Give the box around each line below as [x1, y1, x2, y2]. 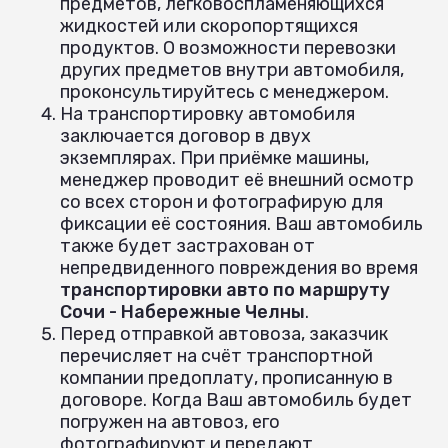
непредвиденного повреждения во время [60, 256, 418, 279]
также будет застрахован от [60, 234, 315, 257]
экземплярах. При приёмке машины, [60, 146, 369, 169]
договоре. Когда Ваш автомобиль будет [60, 388, 412, 411]
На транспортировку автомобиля [60, 102, 355, 125]
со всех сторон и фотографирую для [60, 190, 383, 213]
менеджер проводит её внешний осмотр [60, 168, 414, 191]
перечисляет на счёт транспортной [60, 344, 373, 367]
